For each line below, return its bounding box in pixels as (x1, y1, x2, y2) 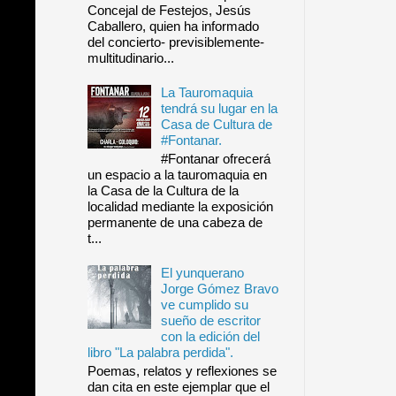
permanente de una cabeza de (87, 215, 263, 231)
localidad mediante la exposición (87, 199, 273, 215)
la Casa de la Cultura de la (87, 183, 239, 199)
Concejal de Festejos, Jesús (87, 3, 251, 19)
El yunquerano (160, 265, 244, 281)
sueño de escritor (160, 313, 261, 329)
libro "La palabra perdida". (87, 345, 233, 361)
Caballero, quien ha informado (87, 19, 259, 34)
